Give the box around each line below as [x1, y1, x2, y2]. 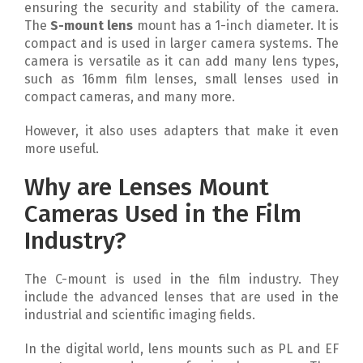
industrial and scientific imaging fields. [24, 307, 255, 322]
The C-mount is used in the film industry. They [24, 271, 339, 287]
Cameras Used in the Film [24, 199, 301, 228]
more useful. [24, 141, 99, 156]
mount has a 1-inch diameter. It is [136, 18, 340, 33]
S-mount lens [50, 18, 137, 33]
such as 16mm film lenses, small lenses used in [24, 71, 339, 87]
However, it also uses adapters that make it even [24, 123, 339, 139]
